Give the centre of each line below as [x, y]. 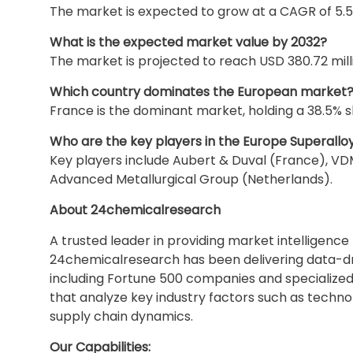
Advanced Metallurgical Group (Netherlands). [191, 179]
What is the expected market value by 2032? [188, 42]
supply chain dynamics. [121, 316]
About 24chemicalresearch [135, 210]
